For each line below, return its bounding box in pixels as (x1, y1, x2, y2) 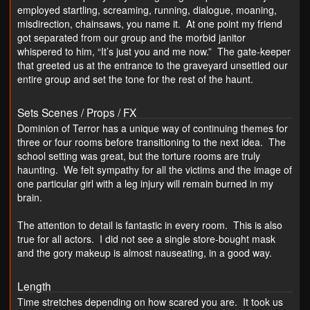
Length (17, 278, 51, 294)
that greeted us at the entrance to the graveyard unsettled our (17, 57, 288, 72)
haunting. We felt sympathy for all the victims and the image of (17, 162, 292, 176)
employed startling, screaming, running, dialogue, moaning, (17, 2, 277, 17)
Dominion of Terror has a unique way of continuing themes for (17, 120, 288, 135)
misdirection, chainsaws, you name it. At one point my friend (17, 16, 282, 30)
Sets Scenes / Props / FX (17, 104, 136, 120)
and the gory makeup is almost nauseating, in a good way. (17, 245, 272, 259)
